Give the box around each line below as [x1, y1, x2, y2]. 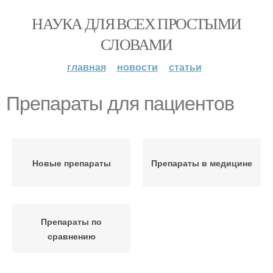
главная [66, 60, 106, 74]
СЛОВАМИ [101, 34, 172, 54]
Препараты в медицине [151, 157, 252, 169]
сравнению [47, 230, 96, 242]
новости [116, 60, 158, 74]
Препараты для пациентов [6, 93, 234, 115]
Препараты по [41, 215, 102, 227]
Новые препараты [32, 157, 111, 169]
